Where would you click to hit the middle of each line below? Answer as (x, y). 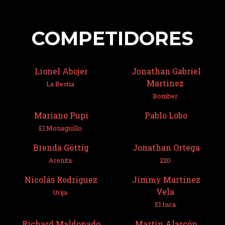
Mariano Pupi (61, 115)
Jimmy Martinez (166, 179)
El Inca (165, 204)
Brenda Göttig (61, 147)
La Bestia (60, 84)
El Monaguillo (60, 128)
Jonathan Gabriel (166, 71)
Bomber (165, 96)
